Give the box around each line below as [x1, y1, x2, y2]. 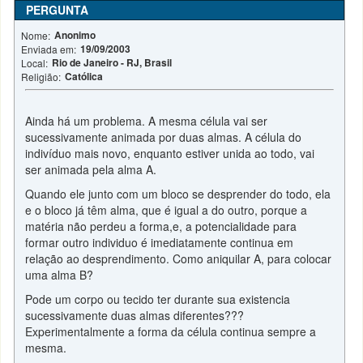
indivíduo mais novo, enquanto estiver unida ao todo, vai [25, 145, 315, 161]
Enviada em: [21, 42, 77, 56]
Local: [21, 56, 49, 70]
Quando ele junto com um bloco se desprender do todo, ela [25, 186, 331, 202]
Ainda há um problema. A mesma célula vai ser [25, 113, 268, 129]
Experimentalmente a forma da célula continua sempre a [25, 323, 317, 340]
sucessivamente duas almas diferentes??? [25, 307, 245, 323]
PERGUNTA [26, 2, 89, 18]
